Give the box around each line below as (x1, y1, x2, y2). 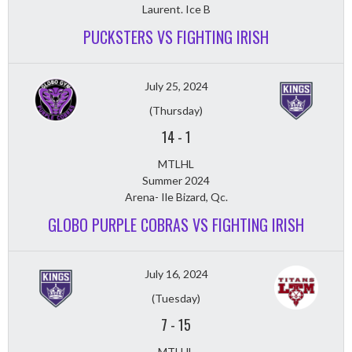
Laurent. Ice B (141, 2, 211, 16)
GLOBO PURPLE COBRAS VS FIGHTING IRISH (48, 213, 304, 237)
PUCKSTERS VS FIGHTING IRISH (83, 25, 269, 49)
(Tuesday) (152, 291, 200, 306)
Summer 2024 (142, 174, 210, 188)
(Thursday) (149, 104, 203, 118)
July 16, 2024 (144, 267, 208, 281)
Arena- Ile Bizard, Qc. (124, 190, 228, 204)
